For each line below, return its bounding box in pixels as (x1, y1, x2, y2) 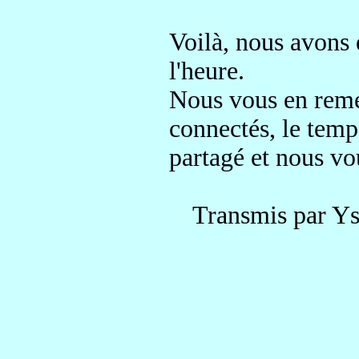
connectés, (169, 115, 282, 143)
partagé (169, 143, 244, 171)
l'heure (169, 57, 238, 85)
